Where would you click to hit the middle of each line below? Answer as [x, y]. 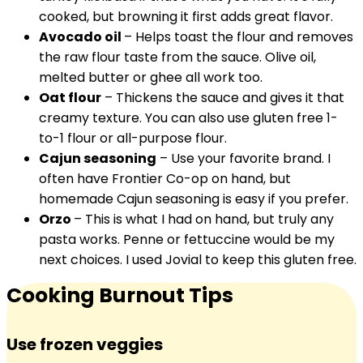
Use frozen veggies [85, 344]
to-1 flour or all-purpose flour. [133, 138]
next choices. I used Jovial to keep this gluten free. [198, 260]
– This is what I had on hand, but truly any [204, 219]
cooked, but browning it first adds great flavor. [186, 17]
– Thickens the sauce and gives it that [223, 98]
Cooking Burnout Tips [120, 295]
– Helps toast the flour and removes [239, 37]
